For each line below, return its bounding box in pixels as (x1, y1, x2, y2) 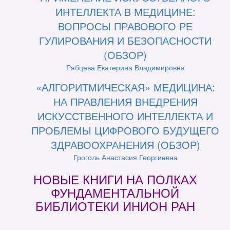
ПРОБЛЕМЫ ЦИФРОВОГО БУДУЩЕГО (31, 123, 219, 138)
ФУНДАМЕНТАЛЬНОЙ (51, 183, 179, 202)
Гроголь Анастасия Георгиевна (73, 152, 178, 163)
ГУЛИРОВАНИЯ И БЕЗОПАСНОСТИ (39, 33, 212, 48)
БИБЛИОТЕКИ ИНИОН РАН (35, 197, 195, 215)
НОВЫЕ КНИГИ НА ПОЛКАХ (33, 170, 197, 188)
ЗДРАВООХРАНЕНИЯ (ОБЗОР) (50, 137, 200, 152)
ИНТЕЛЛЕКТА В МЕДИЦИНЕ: (55, 4, 196, 20)
